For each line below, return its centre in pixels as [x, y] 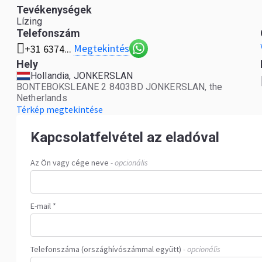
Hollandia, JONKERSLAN [82, 76]
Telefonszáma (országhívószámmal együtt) [106, 249]
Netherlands [42, 98]
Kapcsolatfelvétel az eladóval [125, 137]
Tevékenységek [54, 10]
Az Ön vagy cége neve [70, 163]
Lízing [29, 21]
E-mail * [43, 206]
